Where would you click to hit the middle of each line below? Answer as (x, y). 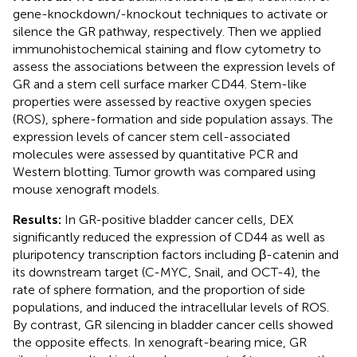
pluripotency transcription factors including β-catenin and (176, 254)
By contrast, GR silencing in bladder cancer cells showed (173, 324)
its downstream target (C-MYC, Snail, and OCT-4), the (167, 272)
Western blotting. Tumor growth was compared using (164, 171)
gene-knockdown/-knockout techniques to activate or (170, 14)
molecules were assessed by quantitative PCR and (155, 154)
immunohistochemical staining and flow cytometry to (167, 49)
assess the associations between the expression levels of (174, 66)
